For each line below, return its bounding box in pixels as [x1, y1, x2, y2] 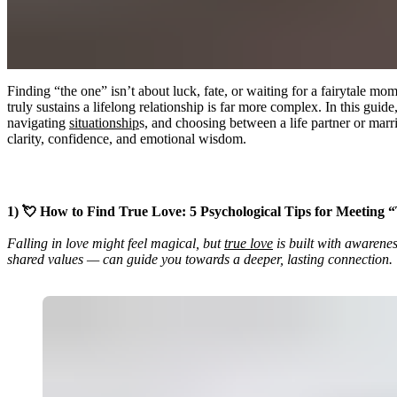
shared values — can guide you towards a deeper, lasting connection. [7, 251, 393, 267]
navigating [7, 114, 69, 130]
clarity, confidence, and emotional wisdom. [7, 130, 246, 146]
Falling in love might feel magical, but [7, 235, 224, 251]
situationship [69, 114, 139, 130]
